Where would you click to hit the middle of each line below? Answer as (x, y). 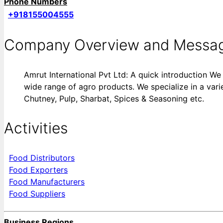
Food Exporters (38, 169)
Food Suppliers (37, 193)
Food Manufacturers (47, 181)
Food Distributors (42, 158)
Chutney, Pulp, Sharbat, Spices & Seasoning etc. (114, 98)
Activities (36, 128)
